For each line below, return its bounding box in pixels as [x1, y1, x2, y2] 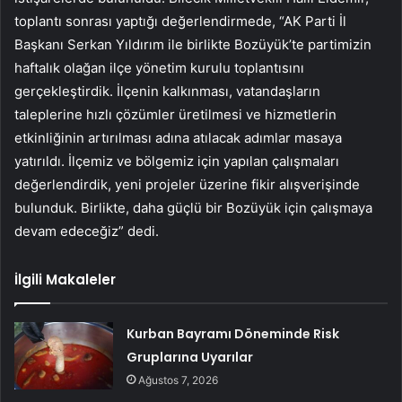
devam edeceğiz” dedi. [14, 223, 159, 240]
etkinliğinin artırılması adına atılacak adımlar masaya [14, 129, 342, 147]
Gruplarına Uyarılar [127, 348, 254, 367]
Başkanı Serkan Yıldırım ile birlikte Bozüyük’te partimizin [14, 36, 371, 54]
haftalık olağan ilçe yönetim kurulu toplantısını [14, 59, 304, 77]
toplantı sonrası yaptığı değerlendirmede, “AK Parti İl [14, 13, 346, 31]
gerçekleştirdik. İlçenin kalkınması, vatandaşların [14, 83, 320, 100]
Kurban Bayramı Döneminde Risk [127, 325, 340, 344]
